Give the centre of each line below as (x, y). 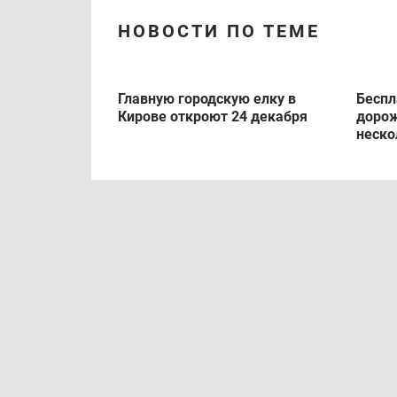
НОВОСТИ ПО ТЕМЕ (219, 31)
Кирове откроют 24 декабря (213, 117)
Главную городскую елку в (207, 99)
